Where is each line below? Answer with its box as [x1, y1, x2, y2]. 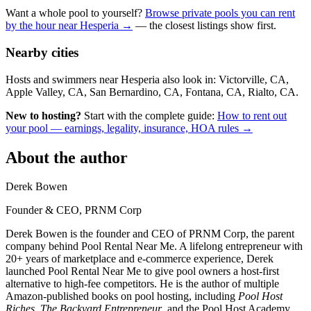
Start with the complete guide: [81, 109, 217, 121]
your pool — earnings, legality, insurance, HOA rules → [6, 121, 253, 134]
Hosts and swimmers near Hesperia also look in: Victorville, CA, [6, 73, 289, 85]
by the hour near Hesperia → [6, 19, 133, 32]
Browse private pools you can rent [145, 7, 295, 19]
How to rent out [217, 109, 287, 121]
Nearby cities [6, 44, 78, 60]
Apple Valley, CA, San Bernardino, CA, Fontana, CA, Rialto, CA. [6, 85, 299, 98]
